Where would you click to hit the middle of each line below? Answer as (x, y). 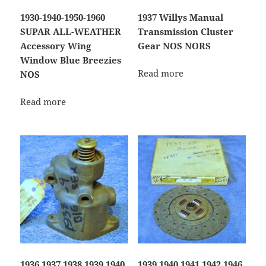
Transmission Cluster (185, 31)
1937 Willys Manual (180, 17)
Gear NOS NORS (174, 45)
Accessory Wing (56, 45)
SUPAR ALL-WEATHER (71, 31)
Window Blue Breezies (71, 60)
